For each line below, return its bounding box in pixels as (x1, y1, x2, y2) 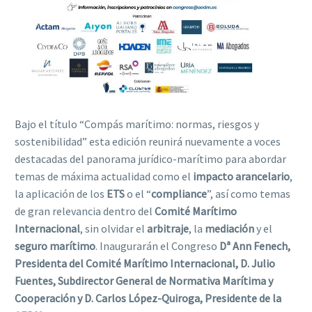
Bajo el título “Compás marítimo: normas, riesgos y (15, 116, 259, 131)
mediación (205, 221, 254, 235)
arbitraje (147, 221, 189, 235)
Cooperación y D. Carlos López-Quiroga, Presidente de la (15, 290, 281, 305)
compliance (151, 186, 207, 201)
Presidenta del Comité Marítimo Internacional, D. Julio (15, 256, 275, 270)
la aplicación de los (15, 186, 107, 201)
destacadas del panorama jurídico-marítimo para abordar (15, 151, 286, 166)
